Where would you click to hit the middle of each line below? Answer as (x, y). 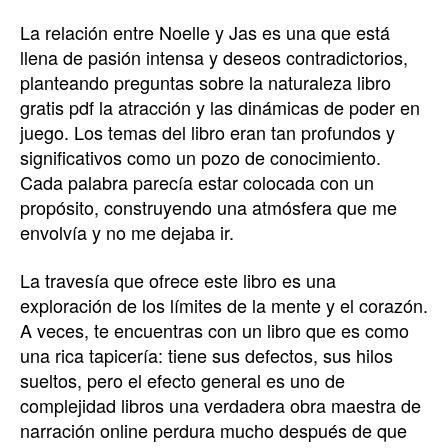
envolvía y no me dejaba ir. (127, 232)
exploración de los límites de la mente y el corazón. (224, 304)
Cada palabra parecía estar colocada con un (197, 182)
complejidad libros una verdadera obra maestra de (220, 404)
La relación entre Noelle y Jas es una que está (205, 32)
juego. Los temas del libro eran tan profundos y (207, 132)
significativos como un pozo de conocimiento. (200, 157)
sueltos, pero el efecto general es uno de (182, 379)
